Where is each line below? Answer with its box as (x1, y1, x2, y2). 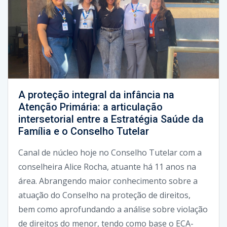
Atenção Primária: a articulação (18, 100, 163, 113)
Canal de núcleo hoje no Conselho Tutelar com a (18, 146, 202, 158)
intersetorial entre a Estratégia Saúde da (18, 112, 204, 125)
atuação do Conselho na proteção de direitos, (18, 189, 191, 201)
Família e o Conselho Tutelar (18, 125, 149, 137)
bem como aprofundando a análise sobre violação (18, 203, 208, 215)
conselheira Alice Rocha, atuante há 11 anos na (18, 161, 196, 172)
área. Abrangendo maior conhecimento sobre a (18, 175, 198, 186)
